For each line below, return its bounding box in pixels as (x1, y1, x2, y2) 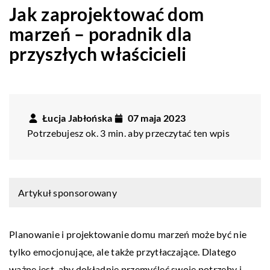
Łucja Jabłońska (42, 111, 113, 124)
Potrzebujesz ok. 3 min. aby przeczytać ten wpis (27, 127, 230, 139)
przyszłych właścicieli (9, 42, 187, 64)
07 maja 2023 (127, 111, 186, 124)
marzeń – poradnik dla (9, 22, 192, 45)
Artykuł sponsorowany (18, 186, 117, 198)
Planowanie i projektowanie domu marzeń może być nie (9, 228, 247, 240)
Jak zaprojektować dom (9, 2, 204, 25)
